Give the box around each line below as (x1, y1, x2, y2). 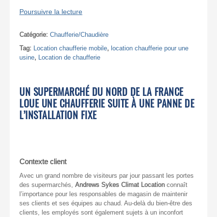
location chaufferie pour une (111, 44, 188, 52)
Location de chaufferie (38, 53, 100, 61)
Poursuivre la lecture (19, 8, 82, 15)
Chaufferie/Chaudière (50, 31, 108, 38)
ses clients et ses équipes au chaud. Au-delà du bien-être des (19, 199, 192, 207)
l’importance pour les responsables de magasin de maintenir (19, 190, 187, 198)
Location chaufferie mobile (33, 44, 107, 52)
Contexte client (19, 157, 66, 166)
